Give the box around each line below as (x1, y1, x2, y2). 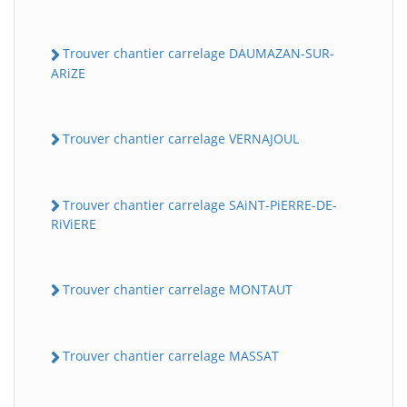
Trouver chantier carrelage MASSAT (63, 347, 279, 365)
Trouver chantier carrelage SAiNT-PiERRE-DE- (63, 195, 337, 213)
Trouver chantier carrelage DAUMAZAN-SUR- (63, 45, 334, 63)
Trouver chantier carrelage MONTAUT (63, 281, 293, 299)
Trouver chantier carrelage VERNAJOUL (63, 129, 299, 147)
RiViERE (51, 215, 96, 233)
